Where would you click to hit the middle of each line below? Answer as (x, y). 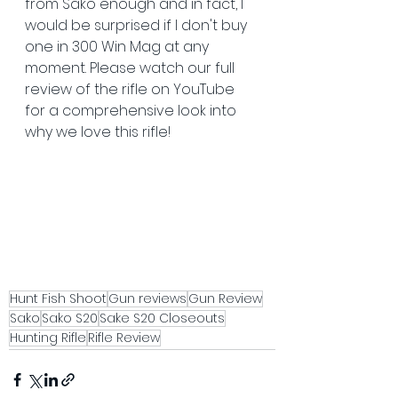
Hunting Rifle (48, 338)
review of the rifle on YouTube (131, 90)
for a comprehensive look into (132, 111)
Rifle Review (124, 338)
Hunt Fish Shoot (58, 299)
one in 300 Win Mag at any (119, 47)
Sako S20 (70, 318)
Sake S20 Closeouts (162, 318)
